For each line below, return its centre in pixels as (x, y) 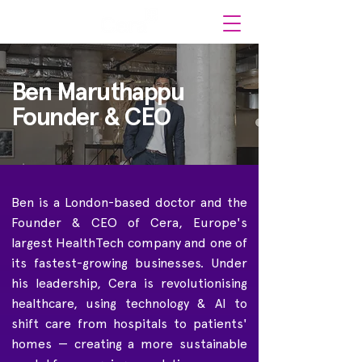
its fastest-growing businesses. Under (129, 263)
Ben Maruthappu (98, 91)
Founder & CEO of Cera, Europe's (129, 223)
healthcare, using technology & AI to (129, 303)
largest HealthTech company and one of (129, 243)
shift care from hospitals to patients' (129, 324)
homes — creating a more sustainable (129, 344)
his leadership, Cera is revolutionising (129, 283)
